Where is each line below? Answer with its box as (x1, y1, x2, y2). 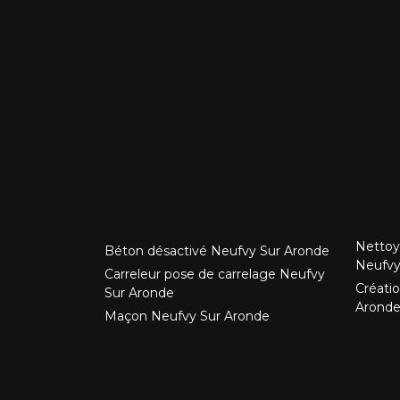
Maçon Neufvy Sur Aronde (104, 308, 270, 324)
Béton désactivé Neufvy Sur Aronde (104, 243, 329, 259)
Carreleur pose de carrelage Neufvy (104, 266, 325, 282)
